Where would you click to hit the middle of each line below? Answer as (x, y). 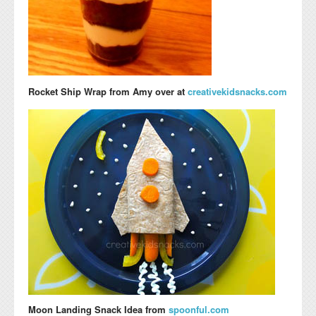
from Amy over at (147, 92)
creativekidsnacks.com (237, 92)
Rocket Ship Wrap (69, 92)
